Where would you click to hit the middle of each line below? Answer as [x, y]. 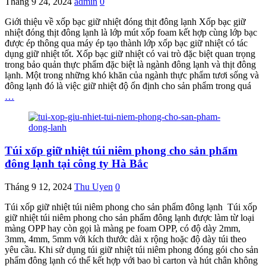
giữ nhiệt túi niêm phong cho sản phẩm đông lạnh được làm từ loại [129, 217]
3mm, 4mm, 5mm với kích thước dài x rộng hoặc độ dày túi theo [126, 239]
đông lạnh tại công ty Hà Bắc [76, 164]
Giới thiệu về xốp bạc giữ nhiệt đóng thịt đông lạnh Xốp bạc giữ [125, 22]
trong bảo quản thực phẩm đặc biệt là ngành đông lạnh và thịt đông [130, 65]
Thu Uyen [94, 186]
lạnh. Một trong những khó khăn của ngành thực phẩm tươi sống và [132, 75]
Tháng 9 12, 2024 [38, 186]
